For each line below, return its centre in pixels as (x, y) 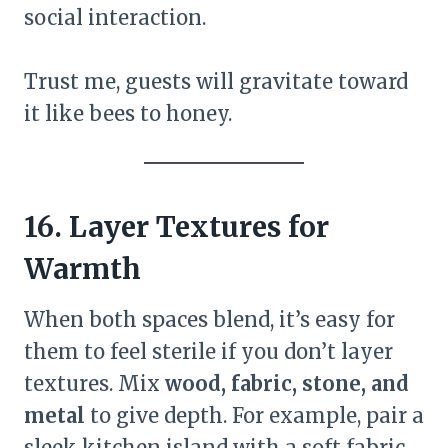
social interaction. (115, 17)
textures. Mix (94, 383)
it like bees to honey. (128, 113)
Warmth (82, 269)
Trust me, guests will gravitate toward (216, 81)
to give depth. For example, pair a (254, 415)
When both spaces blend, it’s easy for (209, 319)
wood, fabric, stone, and (287, 383)
